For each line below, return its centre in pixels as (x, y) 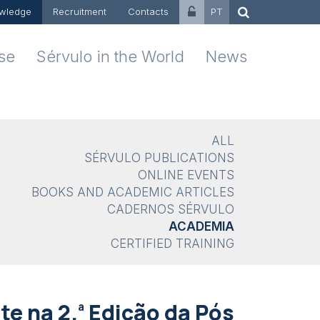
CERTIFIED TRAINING (172, 244)
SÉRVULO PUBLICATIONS (159, 158)
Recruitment (80, 11)
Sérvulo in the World (110, 56)
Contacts (148, 11)
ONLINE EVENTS (186, 175)
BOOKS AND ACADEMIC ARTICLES (133, 192)
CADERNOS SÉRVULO (171, 209)
